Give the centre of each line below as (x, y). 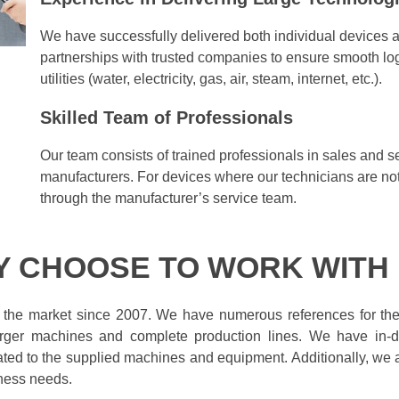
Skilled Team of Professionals (167, 117)
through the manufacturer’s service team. (169, 198)
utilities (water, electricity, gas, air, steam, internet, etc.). (212, 78)
